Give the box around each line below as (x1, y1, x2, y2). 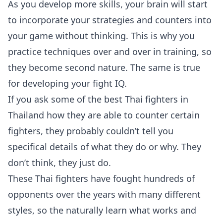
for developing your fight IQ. (8, 77, 127, 89)
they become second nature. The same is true (8, 61, 200, 73)
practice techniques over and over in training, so (8, 46, 212, 57)
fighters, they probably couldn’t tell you (8, 125, 173, 137)
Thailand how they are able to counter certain (8, 109, 200, 121)
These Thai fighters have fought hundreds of (8, 172, 195, 184)
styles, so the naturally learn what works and (8, 204, 196, 216)
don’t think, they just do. (8, 157, 111, 168)
